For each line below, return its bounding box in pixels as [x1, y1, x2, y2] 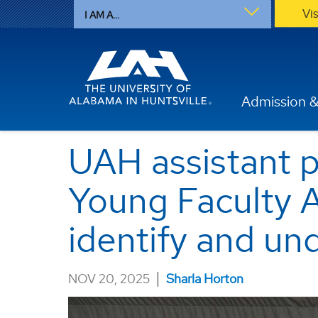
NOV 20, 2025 [68, 270, 150, 287]
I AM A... [84, 9, 119, 21]
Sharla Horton [166, 270, 244, 287]
